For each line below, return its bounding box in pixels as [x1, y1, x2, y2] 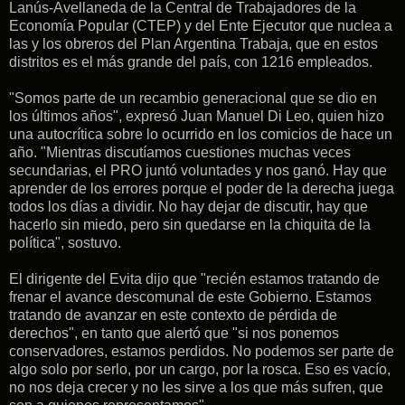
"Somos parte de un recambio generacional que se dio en [9, 90, 377, 107]
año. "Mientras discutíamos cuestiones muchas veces [9, 145, 351, 161]
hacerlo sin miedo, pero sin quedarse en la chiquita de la [9, 217, 371, 233]
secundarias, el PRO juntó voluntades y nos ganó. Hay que [9, 163, 387, 179]
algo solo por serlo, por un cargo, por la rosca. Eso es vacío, [9, 362, 391, 378]
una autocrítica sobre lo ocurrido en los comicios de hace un [9, 127, 392, 143]
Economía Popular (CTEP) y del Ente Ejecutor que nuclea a [9, 18, 392, 34]
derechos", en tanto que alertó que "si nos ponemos [9, 325, 339, 342]
